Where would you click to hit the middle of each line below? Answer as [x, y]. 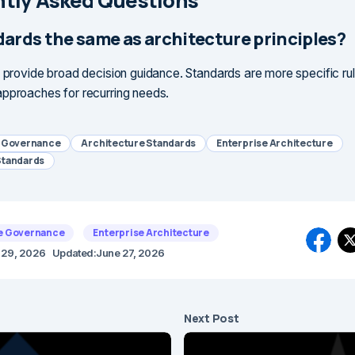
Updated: [74, 253]
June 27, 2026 [130, 253]
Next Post [212, 319]
